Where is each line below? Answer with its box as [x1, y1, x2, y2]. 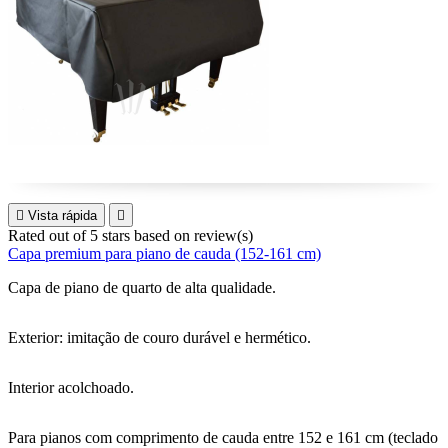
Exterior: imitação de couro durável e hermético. [8, 329, 311, 346]
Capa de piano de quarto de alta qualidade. [8, 279, 276, 296]
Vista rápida [28, 208, 97, 223]
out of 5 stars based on [49, 227, 194, 244]
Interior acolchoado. [8, 379, 134, 396]
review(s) [194, 227, 253, 244]
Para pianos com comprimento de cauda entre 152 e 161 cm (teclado [8, 429, 438, 446]
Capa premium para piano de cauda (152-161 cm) [8, 245, 321, 262]
